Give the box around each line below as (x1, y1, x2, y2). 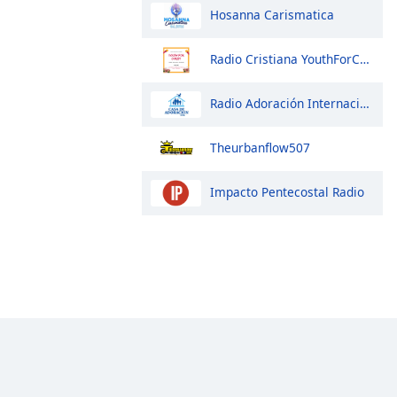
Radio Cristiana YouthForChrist (210, 50, 360, 67)
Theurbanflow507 (210, 138, 310, 156)
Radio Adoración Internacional (210, 94, 360, 112)
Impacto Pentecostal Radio (210, 183, 364, 200)
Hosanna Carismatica (210, 5, 334, 23)
